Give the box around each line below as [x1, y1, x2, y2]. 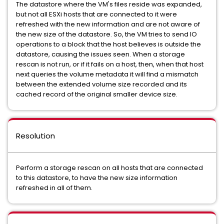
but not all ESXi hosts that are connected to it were [16, 9, 177, 19]
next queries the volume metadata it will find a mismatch [16, 69, 198, 79]
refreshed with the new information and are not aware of [16, 19, 200, 29]
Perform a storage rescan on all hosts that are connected [16, 163, 203, 172]
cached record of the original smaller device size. [16, 89, 177, 99]
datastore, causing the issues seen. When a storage [16, 49, 185, 59]
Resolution [16, 130, 55, 141]
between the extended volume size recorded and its [16, 79, 187, 89]
